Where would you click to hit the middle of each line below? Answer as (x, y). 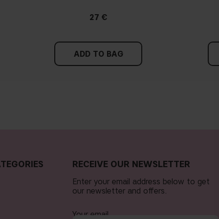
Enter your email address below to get (141, 181)
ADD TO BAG (98, 54)
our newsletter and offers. (120, 191)
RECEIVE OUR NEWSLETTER (131, 164)
